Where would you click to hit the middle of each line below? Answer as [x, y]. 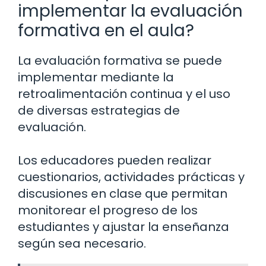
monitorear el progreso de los [108, 210]
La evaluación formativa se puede [120, 61]
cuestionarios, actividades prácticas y [131, 177]
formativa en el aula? [106, 31]
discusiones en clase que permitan [123, 194]
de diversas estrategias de [99, 111]
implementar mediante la [96, 77]
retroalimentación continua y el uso [124, 94]
